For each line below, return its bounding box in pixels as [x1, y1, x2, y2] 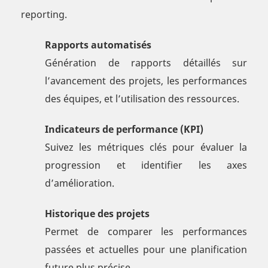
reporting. [21, 8, 67, 22]
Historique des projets [45, 207, 150, 221]
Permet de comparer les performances [45, 225, 247, 239]
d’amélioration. [45, 176, 114, 190]
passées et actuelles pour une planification [45, 243, 247, 257]
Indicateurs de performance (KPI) [45, 123, 203, 136]
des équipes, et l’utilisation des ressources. [45, 92, 239, 106]
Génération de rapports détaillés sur [45, 56, 247, 70]
